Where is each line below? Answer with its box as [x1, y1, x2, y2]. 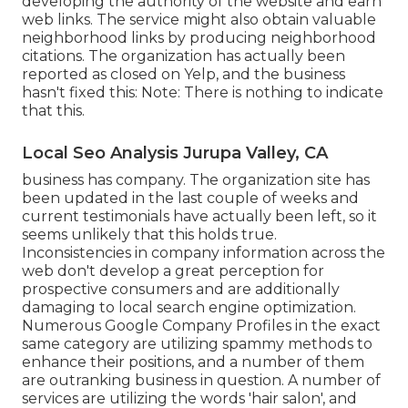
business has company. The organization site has [22, 170, 370, 189]
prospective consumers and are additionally [22, 280, 340, 298]
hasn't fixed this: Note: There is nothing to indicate [22, 83, 383, 101]
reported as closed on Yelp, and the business [22, 65, 345, 83]
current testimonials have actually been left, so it [22, 207, 377, 225]
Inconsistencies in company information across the [22, 243, 385, 261]
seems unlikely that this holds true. [22, 225, 277, 243]
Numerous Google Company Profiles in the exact [22, 316, 381, 334]
